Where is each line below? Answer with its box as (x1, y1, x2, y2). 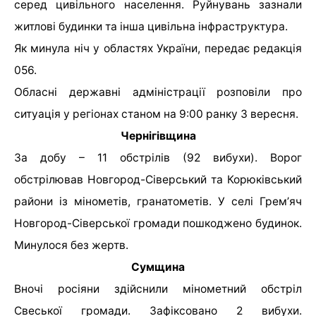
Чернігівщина (120, 129, 196, 143)
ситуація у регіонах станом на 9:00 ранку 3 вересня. (14, 107, 301, 121)
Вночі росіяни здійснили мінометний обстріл (14, 282, 302, 296)
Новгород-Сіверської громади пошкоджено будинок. (14, 217, 302, 231)
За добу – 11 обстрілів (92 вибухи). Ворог (14, 151, 302, 165)
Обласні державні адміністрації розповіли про (14, 85, 302, 99)
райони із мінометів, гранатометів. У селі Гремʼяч (14, 195, 302, 209)
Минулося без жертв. (14, 238, 128, 253)
